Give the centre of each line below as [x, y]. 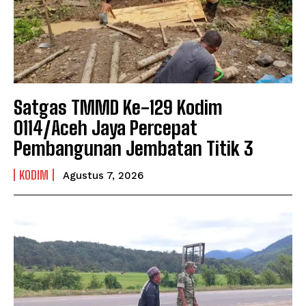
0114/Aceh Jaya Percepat [106, 127]
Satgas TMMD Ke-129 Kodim [118, 107]
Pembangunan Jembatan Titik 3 [134, 148]
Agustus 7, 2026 [103, 175]
